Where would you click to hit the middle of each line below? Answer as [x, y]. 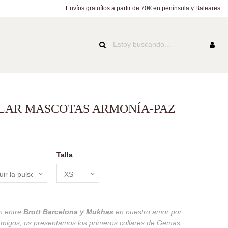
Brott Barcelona [50, 211]
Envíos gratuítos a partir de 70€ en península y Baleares [143, 8]
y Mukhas [95, 211]
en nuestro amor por [147, 211]
